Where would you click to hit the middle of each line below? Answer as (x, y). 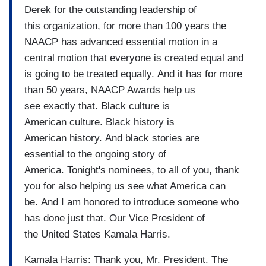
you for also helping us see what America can (125, 186)
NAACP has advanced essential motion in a (121, 42)
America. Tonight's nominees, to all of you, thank (132, 170)
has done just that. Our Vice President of (115, 218)
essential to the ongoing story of (95, 154)
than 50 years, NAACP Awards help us (110, 90)
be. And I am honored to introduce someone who (132, 202)
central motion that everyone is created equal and (134, 58)
